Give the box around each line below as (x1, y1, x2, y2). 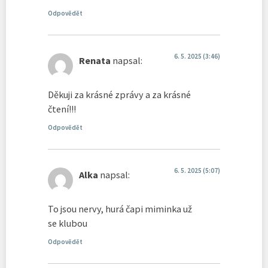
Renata (79, 54, 111, 67)
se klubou (48, 217, 87, 229)
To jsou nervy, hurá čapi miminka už (48, 202, 192, 215)
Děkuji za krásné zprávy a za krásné (48, 88, 191, 100)
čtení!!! (48, 102, 76, 115)
